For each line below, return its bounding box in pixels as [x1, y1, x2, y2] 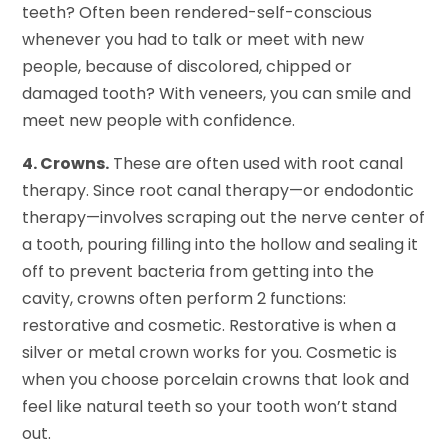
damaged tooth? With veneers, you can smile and [22, 82, 412, 106]
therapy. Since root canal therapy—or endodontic [22, 179, 415, 203]
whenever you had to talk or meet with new [22, 28, 365, 52]
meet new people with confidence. [22, 109, 296, 133]
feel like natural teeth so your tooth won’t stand [22, 395, 398, 419]
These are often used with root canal [109, 152, 404, 176]
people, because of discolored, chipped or [22, 55, 353, 79]
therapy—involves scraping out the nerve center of [22, 206, 426, 230]
